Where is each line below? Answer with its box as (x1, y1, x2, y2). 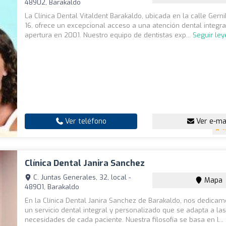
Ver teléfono (63, 117, 106, 127)
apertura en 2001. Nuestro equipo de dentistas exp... (25, 31, 193, 40)
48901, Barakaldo (25, 183, 80, 192)
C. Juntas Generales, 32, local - (31, 173, 131, 182)
